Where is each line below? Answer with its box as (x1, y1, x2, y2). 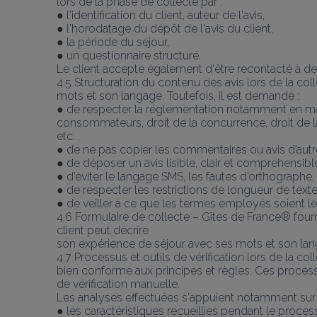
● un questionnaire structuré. (57, 48, 201, 62)
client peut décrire (57, 223, 149, 237)
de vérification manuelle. (57, 277, 180, 291)
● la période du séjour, (57, 35, 169, 49)
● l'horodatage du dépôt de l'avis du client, (57, 21, 273, 35)
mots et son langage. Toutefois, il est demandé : (57, 88, 299, 103)
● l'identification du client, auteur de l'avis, (57, 8, 265, 22)
